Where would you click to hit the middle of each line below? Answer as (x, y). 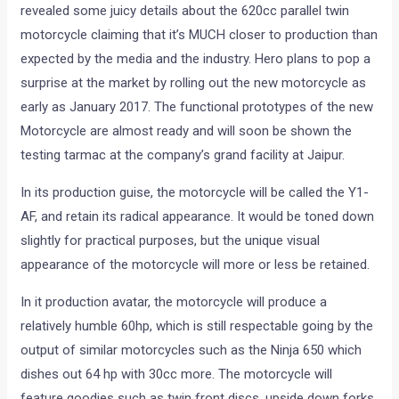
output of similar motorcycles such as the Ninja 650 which (191, 350)
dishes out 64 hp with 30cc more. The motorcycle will (177, 374)
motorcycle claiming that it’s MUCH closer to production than (199, 34)
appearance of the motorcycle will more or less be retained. (195, 264)
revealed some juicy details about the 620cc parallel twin (185, 10)
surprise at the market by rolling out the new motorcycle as (194, 82)
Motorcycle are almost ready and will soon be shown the (187, 130)
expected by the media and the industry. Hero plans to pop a (196, 58)
